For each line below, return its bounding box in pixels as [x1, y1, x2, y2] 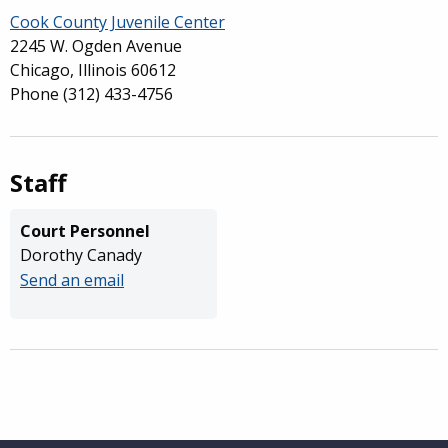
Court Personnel [20, 220, 150, 242]
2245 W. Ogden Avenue [10, 35, 182, 57]
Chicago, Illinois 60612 [10, 59, 176, 81]
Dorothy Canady [20, 244, 142, 266]
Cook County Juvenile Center [10, 11, 225, 33]
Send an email [20, 269, 124, 291]
